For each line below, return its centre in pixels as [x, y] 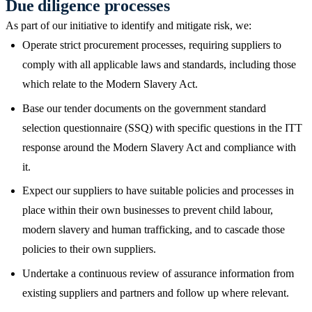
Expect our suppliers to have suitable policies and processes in [158, 191]
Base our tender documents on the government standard [144, 108]
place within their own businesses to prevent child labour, [148, 210]
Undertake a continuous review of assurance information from [158, 273]
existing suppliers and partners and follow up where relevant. [156, 292]
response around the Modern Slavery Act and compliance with [159, 147]
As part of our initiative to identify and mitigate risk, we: [128, 26]
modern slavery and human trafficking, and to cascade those [154, 230]
